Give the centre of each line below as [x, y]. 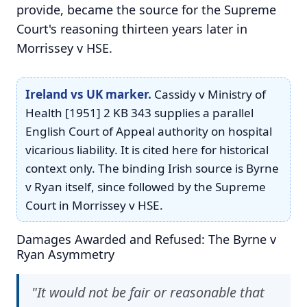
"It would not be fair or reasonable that [148, 292]
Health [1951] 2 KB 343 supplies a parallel [139, 112]
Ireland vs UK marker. [88, 94]
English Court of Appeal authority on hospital [149, 131]
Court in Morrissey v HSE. [94, 205]
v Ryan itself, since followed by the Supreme [146, 186]
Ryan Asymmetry [65, 254]
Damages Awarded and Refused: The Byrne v [146, 239]
